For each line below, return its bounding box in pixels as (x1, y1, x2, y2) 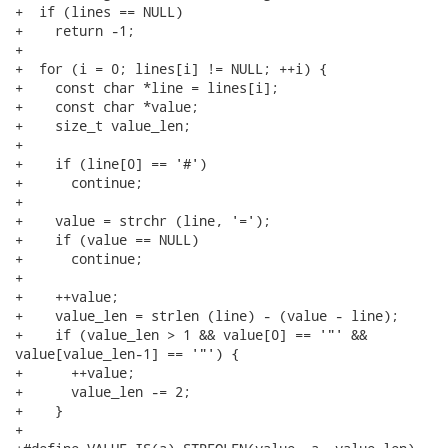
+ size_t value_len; (15, 116, 191, 135)
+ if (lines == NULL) (15, 2, 183, 21)
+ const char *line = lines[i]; (15, 78, 279, 97)
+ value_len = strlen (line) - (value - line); (15, 306, 399, 325)
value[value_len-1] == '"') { (15, 344, 239, 363)
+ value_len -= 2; (15, 382, 191, 401)
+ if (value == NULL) (15, 230, 199, 249)
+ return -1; (15, 21, 135, 40)
